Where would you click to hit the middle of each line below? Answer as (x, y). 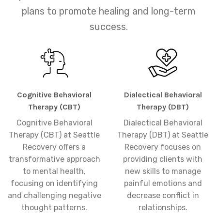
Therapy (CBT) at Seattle (54, 135)
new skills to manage (163, 171)
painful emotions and (163, 184)
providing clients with (163, 159)
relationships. (163, 208)
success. (108, 26)
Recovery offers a (54, 147)
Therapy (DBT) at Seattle (163, 135)
